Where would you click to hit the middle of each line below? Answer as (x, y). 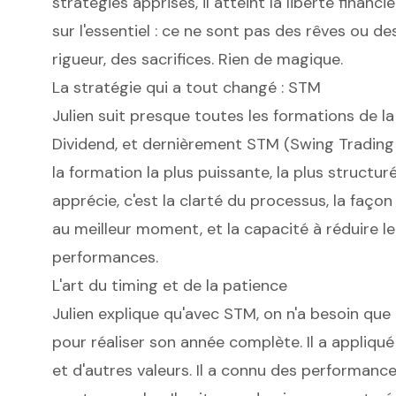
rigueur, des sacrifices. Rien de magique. (197, 60)
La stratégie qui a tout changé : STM (186, 88)
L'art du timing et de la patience (169, 286)
